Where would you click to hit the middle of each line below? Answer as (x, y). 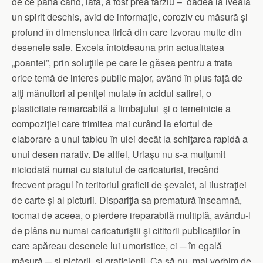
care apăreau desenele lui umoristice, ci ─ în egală (117, 246)
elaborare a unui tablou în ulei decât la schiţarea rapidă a (130, 139)
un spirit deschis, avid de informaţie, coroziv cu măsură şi (130, 17)
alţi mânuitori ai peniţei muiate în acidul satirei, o (112, 93)
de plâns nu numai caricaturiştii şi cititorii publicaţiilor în (126, 230)
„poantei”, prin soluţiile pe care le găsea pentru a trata (122, 63)
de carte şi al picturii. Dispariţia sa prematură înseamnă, (127, 200)
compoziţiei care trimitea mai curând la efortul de (112, 124)
